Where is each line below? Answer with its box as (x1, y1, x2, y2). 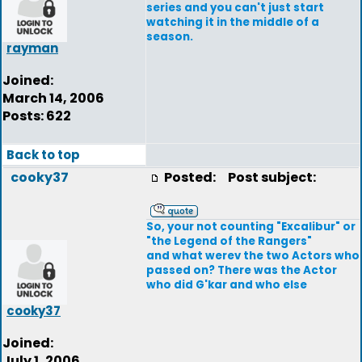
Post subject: (221, 168, 316, 187)
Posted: (164, 168, 218, 187)
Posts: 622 (2, 107, 71, 125)
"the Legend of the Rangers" (146, 234, 312, 249)
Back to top (6, 146, 80, 163)
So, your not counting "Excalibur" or (146, 219, 356, 234)
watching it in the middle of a (146, 15, 319, 30)
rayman (6, 40, 58, 57)
